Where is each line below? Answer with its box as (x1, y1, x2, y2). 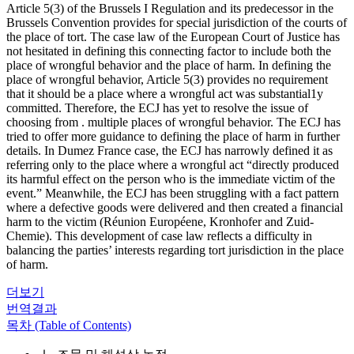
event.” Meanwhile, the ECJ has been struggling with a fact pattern (6, 186, 339, 200)
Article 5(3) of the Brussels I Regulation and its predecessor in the (6, 2, 333, 15)
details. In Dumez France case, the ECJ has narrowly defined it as (6, 144, 333, 157)
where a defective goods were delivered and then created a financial (6, 201, 343, 214)
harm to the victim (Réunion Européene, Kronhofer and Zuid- (6, 215, 314, 228)
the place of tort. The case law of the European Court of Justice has (6, 30, 340, 43)
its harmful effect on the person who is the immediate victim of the (6, 172, 335, 186)
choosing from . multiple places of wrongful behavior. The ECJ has (6, 115, 341, 129)
